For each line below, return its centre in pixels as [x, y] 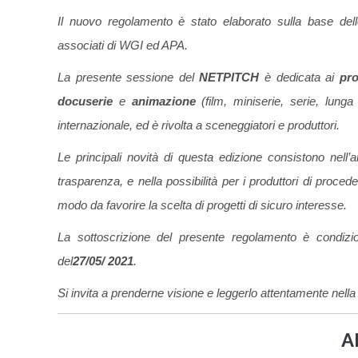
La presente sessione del [129, 78]
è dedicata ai [302, 78]
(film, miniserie [238, 101]
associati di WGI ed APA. [123, 46]
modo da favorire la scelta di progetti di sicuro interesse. [202, 205]
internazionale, [95, 125]
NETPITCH [232, 78]
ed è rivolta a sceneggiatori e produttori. [238, 125]
